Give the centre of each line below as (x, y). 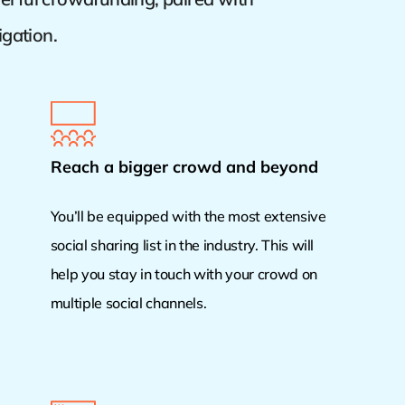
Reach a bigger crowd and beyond (184, 167)
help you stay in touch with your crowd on (184, 274)
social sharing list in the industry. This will (182, 245)
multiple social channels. (128, 303)
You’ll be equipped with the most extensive (188, 217)
